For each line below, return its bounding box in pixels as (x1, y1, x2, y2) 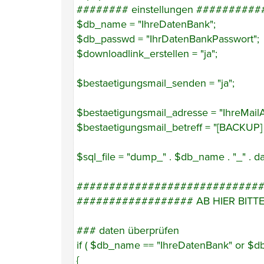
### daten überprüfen (77, 224, 179, 237)
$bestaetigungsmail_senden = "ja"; (77, 77, 235, 90)
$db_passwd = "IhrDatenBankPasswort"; (77, 32, 259, 45)
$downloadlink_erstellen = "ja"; (77, 47, 217, 60)
